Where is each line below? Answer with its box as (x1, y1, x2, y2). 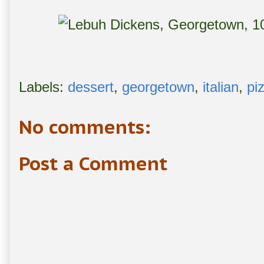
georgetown (122, 79, 194, 95)
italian (203, 79, 239, 95)
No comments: (19, 115, 150, 140)
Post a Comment (19, 151, 167, 176)
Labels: (19, 79, 68, 95)
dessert (68, 79, 114, 95)
